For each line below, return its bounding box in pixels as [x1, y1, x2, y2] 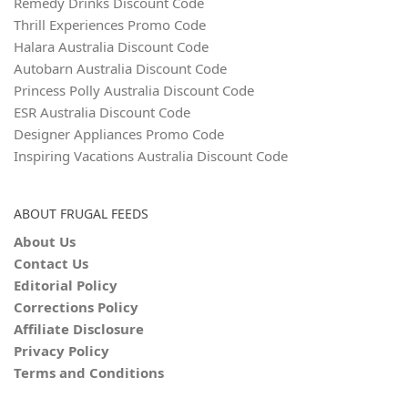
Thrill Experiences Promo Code [14, 15, 206, 35]
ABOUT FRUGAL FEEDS [14, 205, 148, 223]
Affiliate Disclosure [14, 320, 144, 339]
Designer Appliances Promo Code [14, 125, 224, 144]
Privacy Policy [14, 342, 109, 361]
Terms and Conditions [14, 363, 164, 382]
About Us [14, 232, 76, 251]
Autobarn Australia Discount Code [14, 59, 227, 78]
